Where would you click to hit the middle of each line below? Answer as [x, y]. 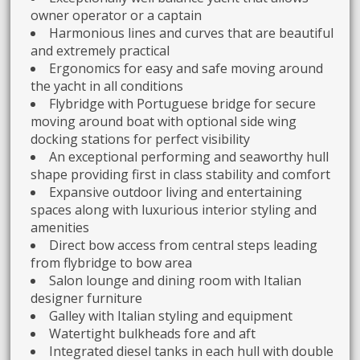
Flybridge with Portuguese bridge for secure [183, 103]
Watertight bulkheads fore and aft [153, 333]
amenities [60, 227]
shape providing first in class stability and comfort [181, 174]
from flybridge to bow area [112, 262]
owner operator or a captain [117, 15]
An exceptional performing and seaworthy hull [189, 156]
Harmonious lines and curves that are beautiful [192, 33]
